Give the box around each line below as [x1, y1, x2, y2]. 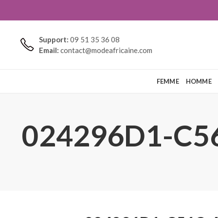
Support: [38, 35, 70, 44]
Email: [38, 46, 60, 54]
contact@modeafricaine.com [60, 46, 152, 54]
